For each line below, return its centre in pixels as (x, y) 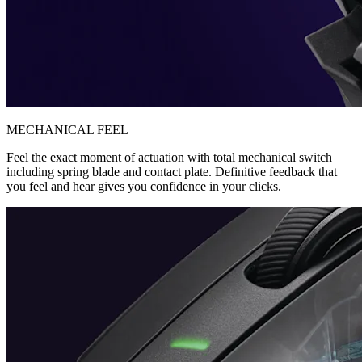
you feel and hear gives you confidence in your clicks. (144, 186)
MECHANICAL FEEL (67, 129)
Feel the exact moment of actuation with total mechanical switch (169, 157)
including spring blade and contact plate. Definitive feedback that (172, 171)
